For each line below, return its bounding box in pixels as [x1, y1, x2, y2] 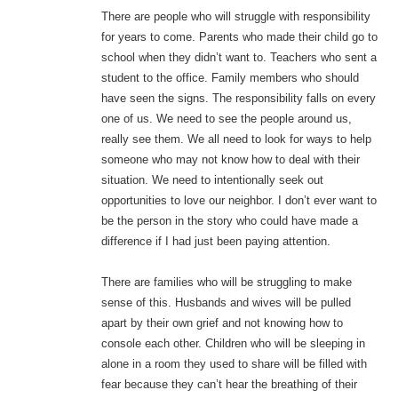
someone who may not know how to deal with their [100, 153, 360, 167]
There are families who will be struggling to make [100, 275, 352, 290]
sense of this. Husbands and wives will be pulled [100, 296, 351, 310]
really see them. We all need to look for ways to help [100, 132, 371, 147]
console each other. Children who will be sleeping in [100, 337, 365, 351]
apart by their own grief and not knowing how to [100, 316, 343, 330]
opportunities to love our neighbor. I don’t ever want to [100, 194, 377, 208]
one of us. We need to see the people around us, [100, 112, 352, 126]
